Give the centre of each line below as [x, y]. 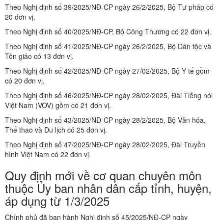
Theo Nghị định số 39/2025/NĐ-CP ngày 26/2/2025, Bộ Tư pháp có [109, 7]
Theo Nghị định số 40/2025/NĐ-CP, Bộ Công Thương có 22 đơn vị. [108, 32]
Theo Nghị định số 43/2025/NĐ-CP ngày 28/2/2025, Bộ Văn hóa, [105, 120]
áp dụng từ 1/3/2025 [57, 201]
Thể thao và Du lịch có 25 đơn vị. [56, 130]
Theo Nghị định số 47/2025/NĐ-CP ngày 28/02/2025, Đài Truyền [105, 145]
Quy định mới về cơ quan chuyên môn [103, 175]
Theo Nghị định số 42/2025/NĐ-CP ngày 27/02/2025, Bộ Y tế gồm [107, 71]
